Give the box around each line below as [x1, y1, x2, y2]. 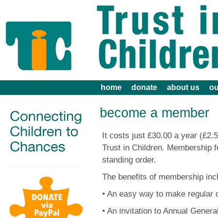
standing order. [102, 155, 156, 164]
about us [167, 83, 200, 91]
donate [131, 83, 157, 91]
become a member [100, 106, 209, 120]
